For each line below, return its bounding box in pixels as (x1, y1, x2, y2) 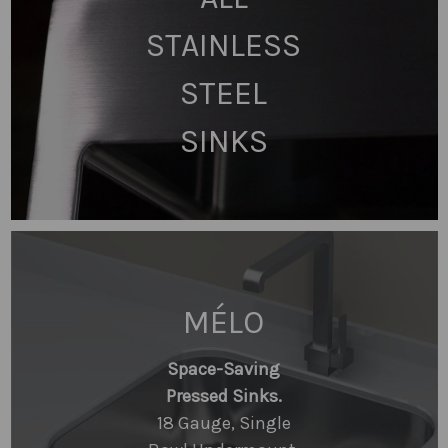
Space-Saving (167, 357, 281, 380)
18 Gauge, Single (156, 411, 291, 434)
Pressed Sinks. (165, 384, 282, 407)
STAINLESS (146, 27, 302, 64)
